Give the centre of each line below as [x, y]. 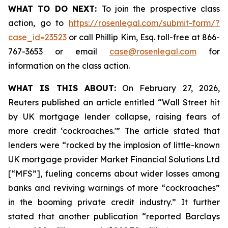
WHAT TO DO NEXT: [55, 9]
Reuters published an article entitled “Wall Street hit [114, 102]
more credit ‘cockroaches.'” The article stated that [114, 131]
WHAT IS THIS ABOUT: [62, 88]
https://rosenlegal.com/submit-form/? [144, 23]
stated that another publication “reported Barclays [114, 216]
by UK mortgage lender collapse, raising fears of [114, 117]
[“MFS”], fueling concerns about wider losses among [114, 174]
